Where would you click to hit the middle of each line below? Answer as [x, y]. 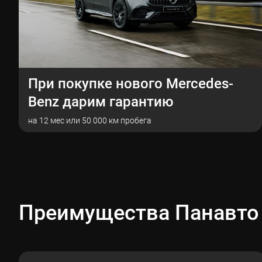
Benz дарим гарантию [101, 102]
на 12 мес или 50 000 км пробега [90, 120]
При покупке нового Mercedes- [131, 84]
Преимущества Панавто [139, 213]
